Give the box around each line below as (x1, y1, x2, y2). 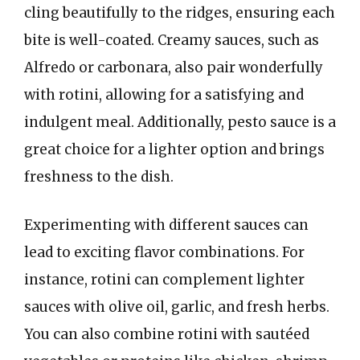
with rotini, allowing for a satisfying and (24, 86, 304, 104)
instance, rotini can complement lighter (24, 270, 305, 288)
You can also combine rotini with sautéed (24, 325, 309, 343)
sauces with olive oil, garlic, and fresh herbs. (24, 297, 329, 316)
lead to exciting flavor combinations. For (24, 243, 305, 261)
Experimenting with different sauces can (24, 215, 309, 234)
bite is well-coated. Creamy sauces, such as (24, 31, 319, 49)
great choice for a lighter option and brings (24, 141, 325, 158)
